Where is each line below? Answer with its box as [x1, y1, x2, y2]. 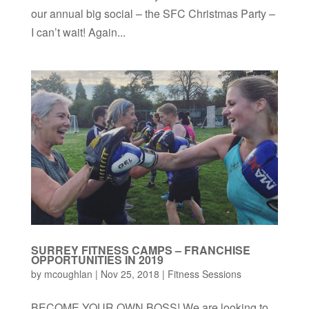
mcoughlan [43, 267, 92, 281]
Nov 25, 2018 [100, 267, 159, 281]
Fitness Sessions [167, 267, 241, 281]
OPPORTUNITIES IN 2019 [30, 252, 163, 268]
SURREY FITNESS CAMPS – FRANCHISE [30, 242, 250, 259]
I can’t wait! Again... [30, 24, 126, 41]
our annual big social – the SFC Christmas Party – [30, 6, 275, 22]
